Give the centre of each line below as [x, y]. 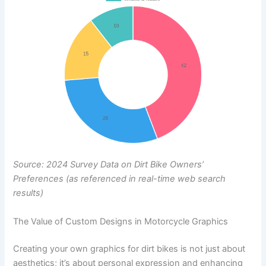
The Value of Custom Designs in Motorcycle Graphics [121, 221]
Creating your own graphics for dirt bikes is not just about [129, 248]
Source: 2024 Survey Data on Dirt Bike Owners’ [109, 165]
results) [28, 193]
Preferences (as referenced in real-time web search [120, 179]
